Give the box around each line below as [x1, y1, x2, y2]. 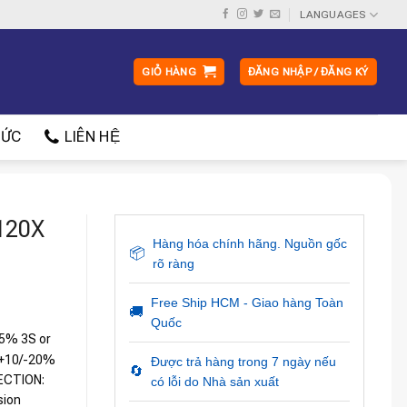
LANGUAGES [300, 8, 366, 21]
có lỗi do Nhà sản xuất [150, 374, 279, 389]
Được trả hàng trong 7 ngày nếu [150, 354, 336, 369]
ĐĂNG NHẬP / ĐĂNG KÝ [247, 65, 369, 78]
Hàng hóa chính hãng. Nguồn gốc [152, 236, 347, 251]
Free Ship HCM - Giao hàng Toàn [150, 295, 343, 310]
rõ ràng [152, 256, 194, 271]
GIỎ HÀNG [142, 65, 197, 78]
